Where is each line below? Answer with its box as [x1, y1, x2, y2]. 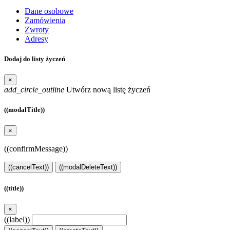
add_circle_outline [4, 85, 64, 94]
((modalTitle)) [4, 106, 45, 114]
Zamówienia [25, 15, 65, 25]
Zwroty [25, 25, 49, 34]
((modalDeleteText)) [59, 163, 117, 171]
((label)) [4, 215, 30, 224]
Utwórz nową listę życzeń [64, 85, 150, 94]
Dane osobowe [25, 6, 73, 15]
